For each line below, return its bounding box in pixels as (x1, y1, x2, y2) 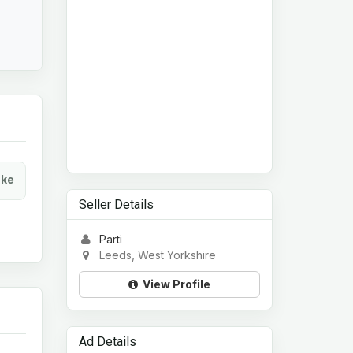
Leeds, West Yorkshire (92, 248, 216, 262)
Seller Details (78, 197, 154, 213)
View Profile (137, 277, 210, 292)
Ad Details (78, 334, 136, 350)
